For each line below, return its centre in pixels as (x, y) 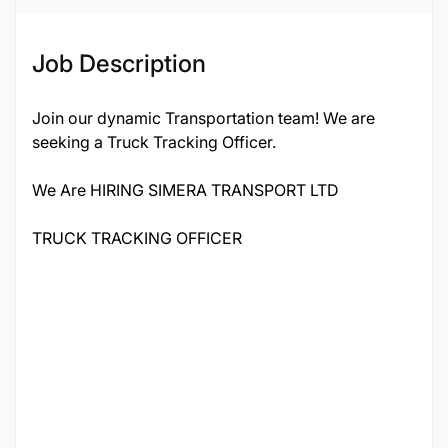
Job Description (119, 63)
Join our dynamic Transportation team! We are (203, 118)
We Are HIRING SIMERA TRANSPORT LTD (185, 190)
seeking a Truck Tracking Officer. (154, 142)
